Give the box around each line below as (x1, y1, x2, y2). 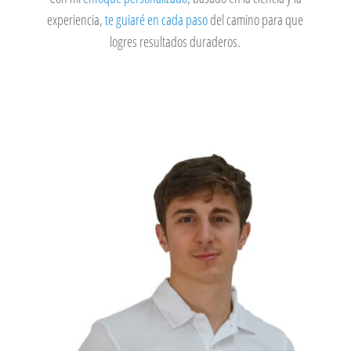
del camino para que (210, 10, 304, 30)
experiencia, (47, 10, 106, 30)
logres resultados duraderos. (110, 32, 241, 52)
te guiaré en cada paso (105, 10, 211, 30)
